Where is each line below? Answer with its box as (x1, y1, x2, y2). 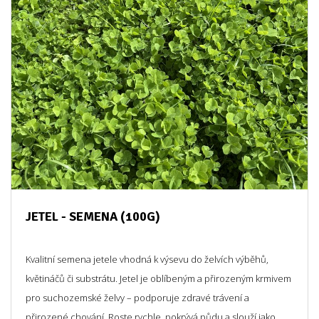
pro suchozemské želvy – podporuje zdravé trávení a (26, 291, 249, 304)
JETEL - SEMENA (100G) (26, 209, 160, 224)
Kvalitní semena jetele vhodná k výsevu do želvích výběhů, (26, 253, 268, 266)
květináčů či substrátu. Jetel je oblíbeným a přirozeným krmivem (26, 272, 291, 285)
